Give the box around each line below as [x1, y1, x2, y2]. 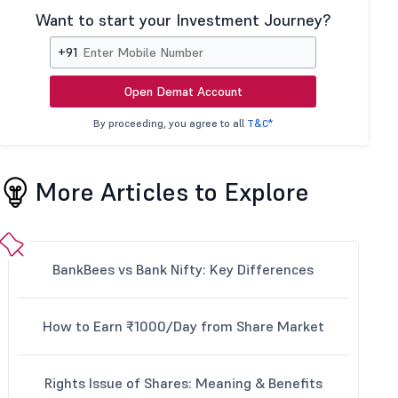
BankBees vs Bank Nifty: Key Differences [52, 260, 314, 278]
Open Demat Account [123, 84, 243, 99]
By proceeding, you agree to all [93, 116, 248, 130]
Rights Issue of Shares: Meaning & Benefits [44, 374, 322, 392]
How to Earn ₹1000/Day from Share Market [42, 317, 324, 335]
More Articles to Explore [35, 177, 310, 208]
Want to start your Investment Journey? [36, 10, 331, 30]
